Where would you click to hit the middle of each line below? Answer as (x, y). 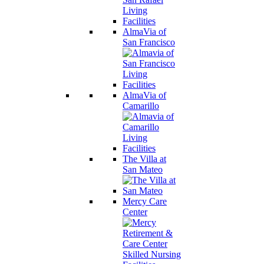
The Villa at (144, 159)
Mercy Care (145, 201)
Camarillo (141, 105)
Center (135, 212)
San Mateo (143, 169)
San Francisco (149, 42)
